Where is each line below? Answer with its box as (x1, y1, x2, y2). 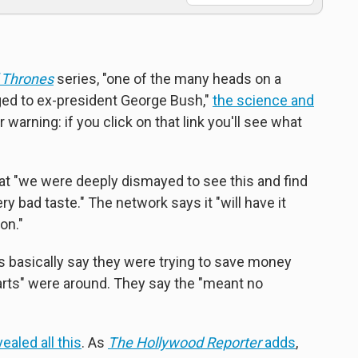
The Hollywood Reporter (108, 333, 261, 351)
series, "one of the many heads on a (54, 70, 281, 87)
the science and (213, 91, 314, 109)
